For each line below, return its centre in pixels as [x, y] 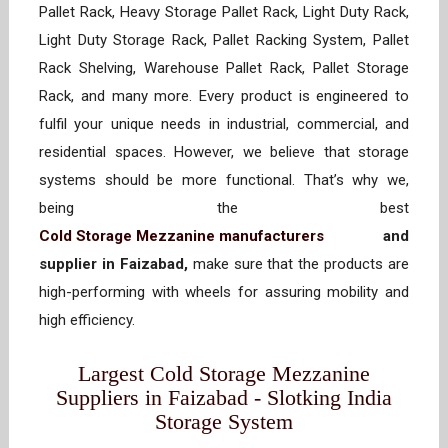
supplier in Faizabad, [113, 264]
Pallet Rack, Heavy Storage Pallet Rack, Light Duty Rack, [224, 12]
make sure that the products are [298, 264]
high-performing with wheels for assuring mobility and [224, 292]
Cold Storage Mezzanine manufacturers [181, 236]
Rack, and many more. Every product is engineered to [224, 96]
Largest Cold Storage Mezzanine [224, 373]
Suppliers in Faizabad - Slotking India [224, 397]
